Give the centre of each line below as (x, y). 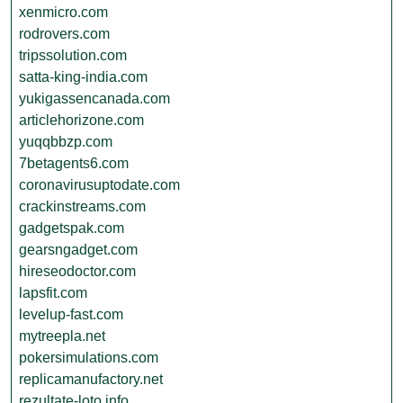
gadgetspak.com (72, 228)
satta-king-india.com (83, 77)
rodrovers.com (64, 34)
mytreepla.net (62, 336)
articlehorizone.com (81, 120)
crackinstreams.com (82, 206)
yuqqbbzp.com (66, 142)
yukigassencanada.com (94, 99)
